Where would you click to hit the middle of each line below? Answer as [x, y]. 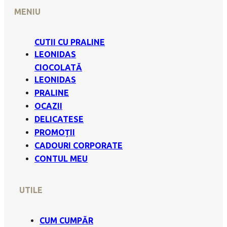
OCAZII [48, 106]
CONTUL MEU [61, 158]
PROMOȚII [55, 132]
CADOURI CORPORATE [79, 145]
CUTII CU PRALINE [70, 42]
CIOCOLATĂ [58, 67]
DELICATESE [59, 119]
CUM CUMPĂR [66, 221]
